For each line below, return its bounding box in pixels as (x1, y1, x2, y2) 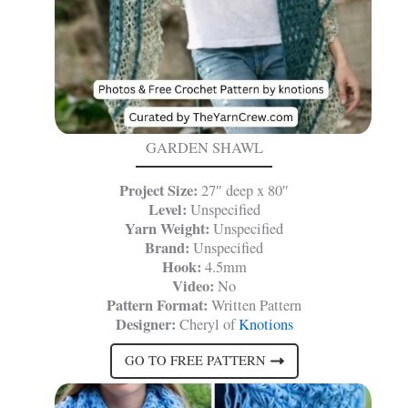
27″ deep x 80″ (198, 179, 289, 200)
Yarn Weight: (125, 217, 213, 240)
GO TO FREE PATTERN (124, 352, 266, 370)
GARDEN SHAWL (145, 137, 263, 158)
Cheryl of (175, 313, 239, 334)
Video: (172, 274, 214, 297)
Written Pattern (208, 294, 301, 315)
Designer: (115, 312, 176, 335)
